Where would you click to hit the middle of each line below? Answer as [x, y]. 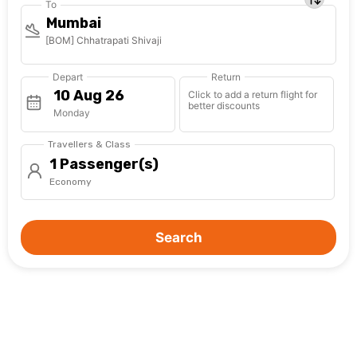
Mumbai [74, 24]
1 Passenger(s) [104, 165]
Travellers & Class [89, 145]
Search [178, 238]
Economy [71, 182]
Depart [68, 77]
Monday [72, 113]
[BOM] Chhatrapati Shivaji [104, 41]
